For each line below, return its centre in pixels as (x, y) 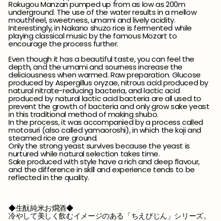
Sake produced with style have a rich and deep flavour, (104, 161)
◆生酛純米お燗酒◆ (41, 208)
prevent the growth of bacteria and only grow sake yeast (109, 106)
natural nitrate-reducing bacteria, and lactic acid (94, 90)
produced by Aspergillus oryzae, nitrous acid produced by (108, 82)
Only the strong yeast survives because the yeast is (99, 146)
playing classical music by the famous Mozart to (93, 36)
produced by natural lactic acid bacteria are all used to (105, 98)
